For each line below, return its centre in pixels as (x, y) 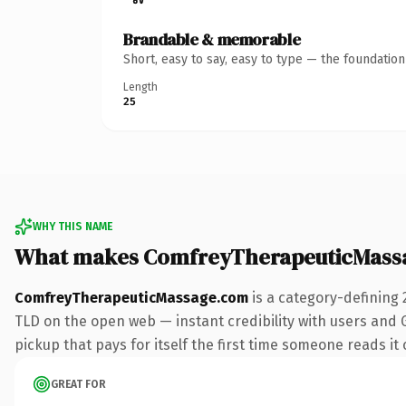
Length (140, 87)
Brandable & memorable (212, 39)
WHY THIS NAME (72, 226)
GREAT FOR (78, 384)
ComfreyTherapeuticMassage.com (131, 297)
